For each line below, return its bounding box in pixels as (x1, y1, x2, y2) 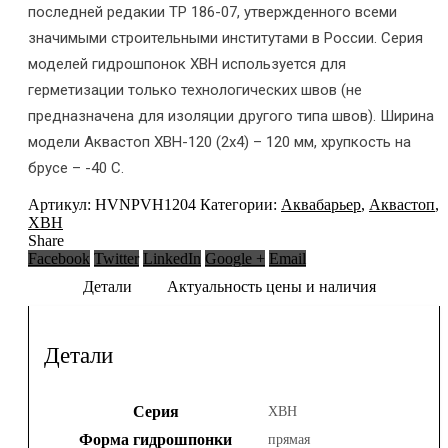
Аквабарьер (281, 196, 361, 214)
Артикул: (28, 196, 95, 214)
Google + (205, 250, 265, 268)
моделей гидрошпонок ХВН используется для (28, 55, 346, 74)
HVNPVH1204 (95, 196, 196, 214)
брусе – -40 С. (28, 159, 124, 178)
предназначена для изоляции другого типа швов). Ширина (28, 107, 434, 126)
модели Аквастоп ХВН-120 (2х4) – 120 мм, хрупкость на (28, 133, 411, 152)
